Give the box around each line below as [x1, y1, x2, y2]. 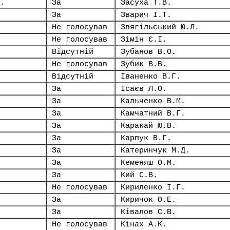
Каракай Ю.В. [121, 122, 176, 130]
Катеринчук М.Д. [121, 146, 190, 155]
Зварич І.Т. [121, 11, 171, 19]
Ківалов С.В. [121, 208, 176, 216]
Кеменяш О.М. [121, 159, 176, 167]
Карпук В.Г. [121, 134, 171, 142]
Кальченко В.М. [121, 97, 185, 105]
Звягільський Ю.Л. [121, 23, 199, 31]
